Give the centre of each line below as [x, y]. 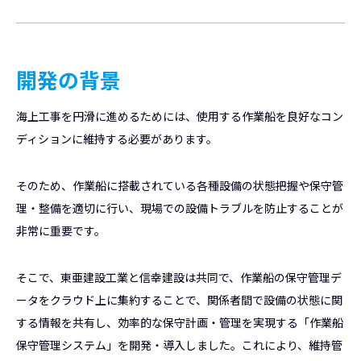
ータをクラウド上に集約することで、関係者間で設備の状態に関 [179, 300]
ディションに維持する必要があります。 [117, 139]
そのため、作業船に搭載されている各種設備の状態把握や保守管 [180, 185]
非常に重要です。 [61, 230]
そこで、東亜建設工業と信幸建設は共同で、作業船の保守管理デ [179, 277]
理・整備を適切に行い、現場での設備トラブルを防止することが [180, 208]
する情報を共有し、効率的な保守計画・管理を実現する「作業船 [180, 322]
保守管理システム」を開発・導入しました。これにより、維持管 [179, 345]
